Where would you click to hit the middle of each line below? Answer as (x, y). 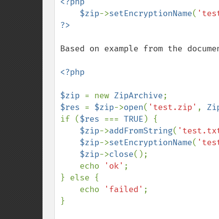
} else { (80, 178)
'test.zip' (173, 107)
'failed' (124, 189)
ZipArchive (138, 96)
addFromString (141, 131)
